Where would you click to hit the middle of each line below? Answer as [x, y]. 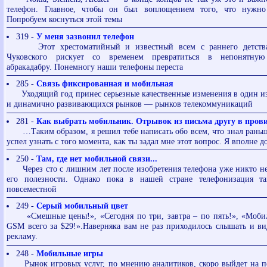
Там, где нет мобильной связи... [97, 158]
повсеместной [32, 189]
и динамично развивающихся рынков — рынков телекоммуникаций [130, 104]
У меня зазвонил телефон [85, 36]
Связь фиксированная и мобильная [105, 84]
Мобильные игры [69, 253]
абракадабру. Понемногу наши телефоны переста [95, 66]
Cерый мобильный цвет [82, 206]
